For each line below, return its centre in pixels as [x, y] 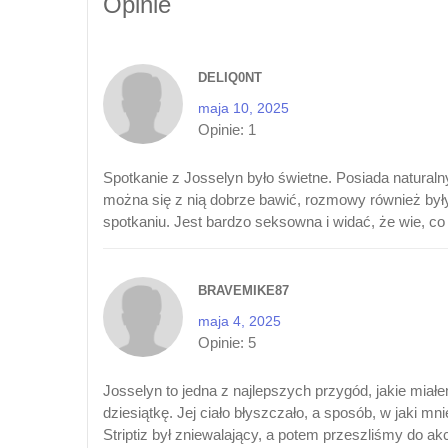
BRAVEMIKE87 [243, 290]
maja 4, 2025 [239, 320]
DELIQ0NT [230, 77]
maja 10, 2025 [243, 107]
